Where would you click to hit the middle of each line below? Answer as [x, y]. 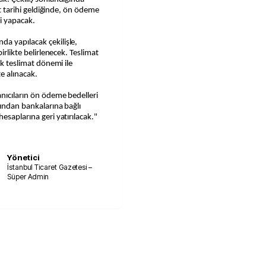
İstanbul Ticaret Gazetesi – [50, 167]
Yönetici [23, 157]
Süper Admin [28, 176]
